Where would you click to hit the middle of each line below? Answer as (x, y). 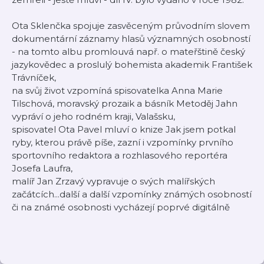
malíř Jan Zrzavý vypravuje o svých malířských (113, 181)
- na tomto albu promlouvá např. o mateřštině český (128, 52)
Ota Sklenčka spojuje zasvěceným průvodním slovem (131, 26)
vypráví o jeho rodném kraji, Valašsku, (93, 116)
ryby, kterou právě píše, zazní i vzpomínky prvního (123, 142)
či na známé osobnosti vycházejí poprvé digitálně (121, 207)
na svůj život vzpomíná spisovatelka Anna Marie (117, 90)
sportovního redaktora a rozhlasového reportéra (120, 155)
